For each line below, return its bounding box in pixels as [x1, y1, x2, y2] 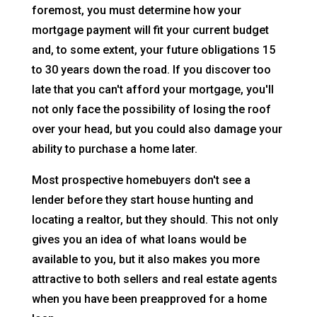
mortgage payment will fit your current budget [31, 23, 269, 38]
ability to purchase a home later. [31, 142, 197, 156]
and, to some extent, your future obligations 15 [31, 43, 275, 57]
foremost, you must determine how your [31, 4, 241, 18]
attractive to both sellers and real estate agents [31, 272, 277, 287]
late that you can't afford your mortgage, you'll [31, 83, 274, 97]
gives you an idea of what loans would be [31, 233, 246, 247]
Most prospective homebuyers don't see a [31, 173, 250, 188]
